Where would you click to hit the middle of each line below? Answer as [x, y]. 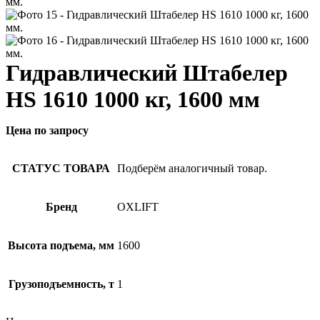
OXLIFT [138, 207]
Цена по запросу [47, 130]
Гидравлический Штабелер [147, 73]
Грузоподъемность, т [61, 284]
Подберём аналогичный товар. [192, 168]
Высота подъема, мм [61, 245]
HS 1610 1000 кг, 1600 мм [133, 99]
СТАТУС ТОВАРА [61, 168]
